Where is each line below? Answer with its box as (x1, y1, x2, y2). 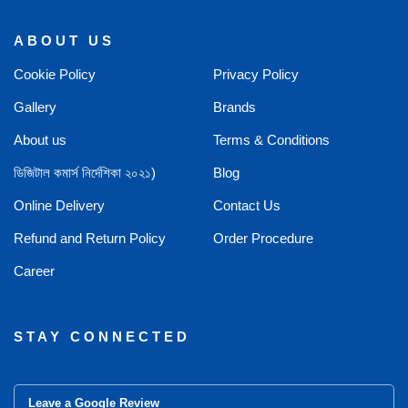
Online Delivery (14, 198, 105, 213)
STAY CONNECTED (14, 329, 190, 344)
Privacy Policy (213, 66, 299, 82)
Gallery (14, 99, 56, 115)
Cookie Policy (14, 66, 96, 82)
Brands (213, 99, 256, 115)
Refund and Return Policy (14, 230, 166, 246)
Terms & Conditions (213, 132, 330, 148)
